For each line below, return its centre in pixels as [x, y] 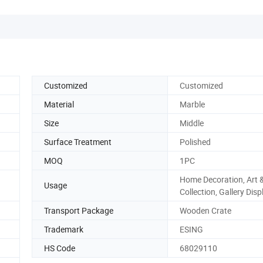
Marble [192, 104]
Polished [195, 141]
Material [59, 104]
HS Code [60, 248]
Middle [192, 123]
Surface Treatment [78, 141]
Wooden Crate [205, 210]
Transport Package [79, 210]
